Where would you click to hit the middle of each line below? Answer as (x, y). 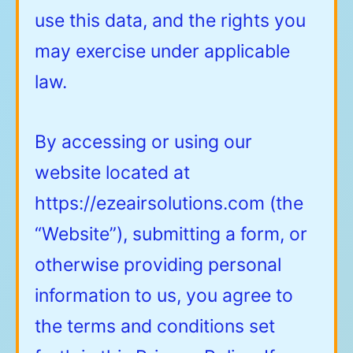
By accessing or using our (143, 141)
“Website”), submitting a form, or (171, 234)
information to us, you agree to (164, 295)
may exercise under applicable (162, 51)
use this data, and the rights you (170, 20)
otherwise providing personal (158, 264)
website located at (112, 172)
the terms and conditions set (155, 326)
